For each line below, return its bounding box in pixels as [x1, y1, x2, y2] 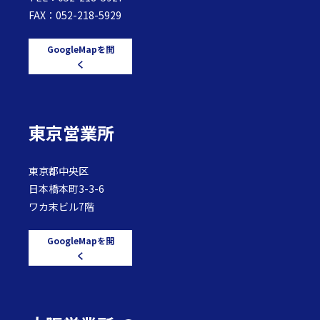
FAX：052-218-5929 [29, 7, 121, 22]
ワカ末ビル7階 [29, 199, 94, 214]
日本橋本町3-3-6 [29, 181, 104, 196]
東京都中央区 [29, 163, 89, 178]
